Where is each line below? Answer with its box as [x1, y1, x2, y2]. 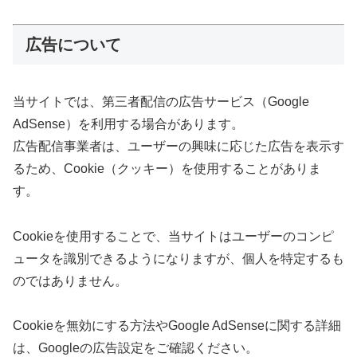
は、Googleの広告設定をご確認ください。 [13, 341, 258, 355]
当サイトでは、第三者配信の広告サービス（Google [13, 94, 309, 108]
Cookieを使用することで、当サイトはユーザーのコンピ [13, 229, 334, 243]
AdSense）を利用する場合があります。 [13, 116, 244, 131]
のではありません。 [13, 273, 127, 288]
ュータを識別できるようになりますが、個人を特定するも [13, 251, 344, 265]
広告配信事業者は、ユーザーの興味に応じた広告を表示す [13, 139, 344, 153]
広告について [25, 36, 121, 54]
